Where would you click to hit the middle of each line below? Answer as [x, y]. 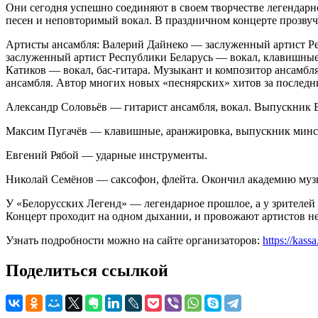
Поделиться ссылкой [87, 270]
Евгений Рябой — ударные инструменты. [106, 155]
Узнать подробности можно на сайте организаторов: [134, 240]
